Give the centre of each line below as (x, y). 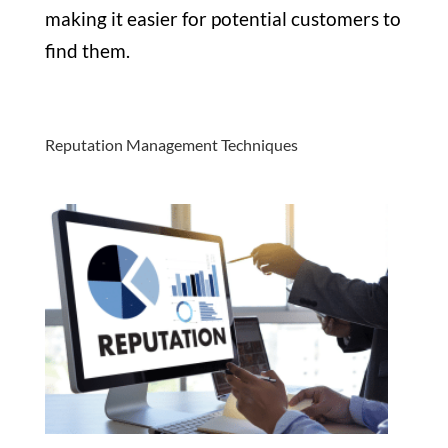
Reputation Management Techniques (171, 144)
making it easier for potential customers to (222, 18)
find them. (89, 50)
